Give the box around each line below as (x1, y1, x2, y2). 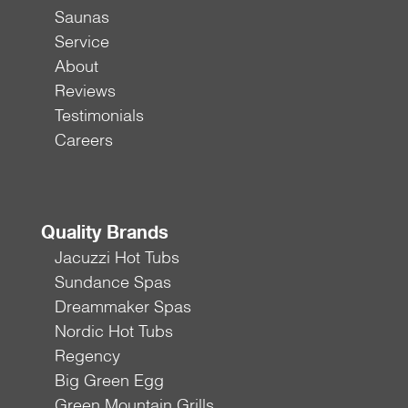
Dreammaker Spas (54, 296, 191, 318)
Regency (54, 345, 120, 367)
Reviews (54, 80, 116, 102)
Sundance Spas (54, 271, 171, 293)
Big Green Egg (54, 370, 164, 392)
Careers (54, 129, 113, 151)
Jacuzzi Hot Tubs (54, 247, 179, 269)
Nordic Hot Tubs (54, 321, 173, 342)
